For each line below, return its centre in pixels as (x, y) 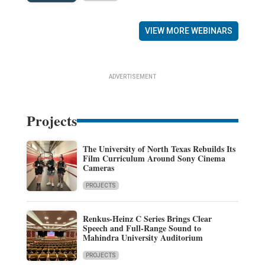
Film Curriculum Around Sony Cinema (154, 158)
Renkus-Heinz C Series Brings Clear (147, 218)
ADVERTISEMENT (132, 77)
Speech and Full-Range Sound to (142, 228)
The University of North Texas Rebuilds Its (159, 148)
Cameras (98, 167)
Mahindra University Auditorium (143, 237)
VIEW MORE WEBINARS (189, 31)
